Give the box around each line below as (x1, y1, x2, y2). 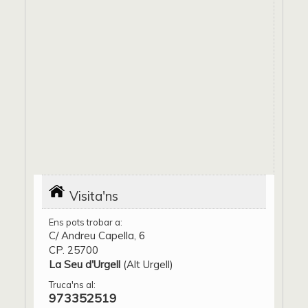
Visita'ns (69, 187, 118, 204)
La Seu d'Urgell (49, 257, 120, 271)
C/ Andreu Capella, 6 (49, 228, 145, 242)
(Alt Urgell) (120, 257, 173, 271)
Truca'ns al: (49, 278, 96, 290)
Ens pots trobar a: (49, 216, 122, 228)
